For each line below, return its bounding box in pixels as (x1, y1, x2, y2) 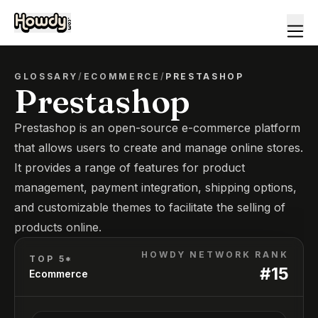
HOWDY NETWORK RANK (141, 249, 289, 260)
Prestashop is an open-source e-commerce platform (14, 121, 300, 135)
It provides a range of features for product (14, 160, 245, 175)
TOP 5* (29, 253, 74, 264)
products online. (14, 220, 102, 234)
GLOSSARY (14, 71, 79, 82)
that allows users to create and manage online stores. (14, 141, 303, 155)
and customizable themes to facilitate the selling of (14, 200, 285, 214)
